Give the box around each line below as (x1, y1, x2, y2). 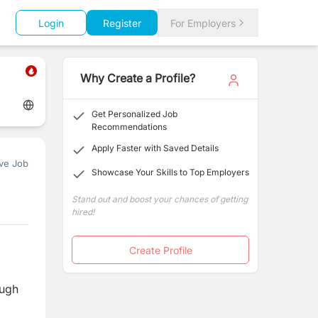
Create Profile (128, 243, 192, 256)
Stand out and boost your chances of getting (72, 194, 248, 204)
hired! (72, 207, 94, 217)
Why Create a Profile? (80, 71, 195, 85)
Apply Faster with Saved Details (92, 143, 219, 153)
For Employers (170, 16, 236, 29)
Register (103, 16, 141, 29)
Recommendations (92, 121, 167, 132)
